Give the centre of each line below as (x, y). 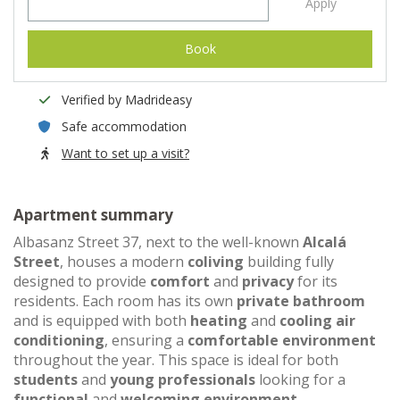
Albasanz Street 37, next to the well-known (158, 242)
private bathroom (301, 301)
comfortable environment (282, 340)
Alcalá (325, 242)
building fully (289, 262)
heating (219, 321)
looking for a (300, 379)
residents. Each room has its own (125, 301)
